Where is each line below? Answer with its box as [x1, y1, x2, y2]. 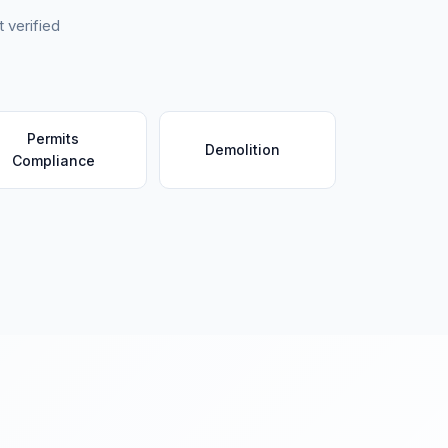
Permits [27, 130, 80, 147]
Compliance [11, 152, 95, 169]
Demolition [204, 141, 280, 158]
